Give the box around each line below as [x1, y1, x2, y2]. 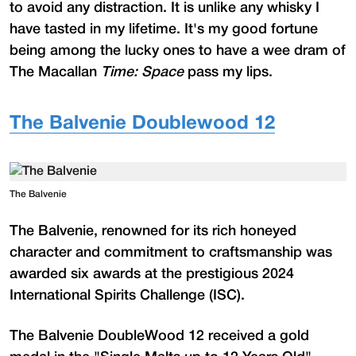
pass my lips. [184, 65, 273, 79]
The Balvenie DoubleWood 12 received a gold [10, 329, 309, 342]
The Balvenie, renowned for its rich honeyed [10, 224, 296, 238]
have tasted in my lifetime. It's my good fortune [10, 22, 318, 36]
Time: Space [101, 65, 184, 79]
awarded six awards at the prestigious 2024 [10, 267, 294, 281]
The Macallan [10, 65, 101, 79]
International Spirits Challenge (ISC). [10, 288, 245, 302]
